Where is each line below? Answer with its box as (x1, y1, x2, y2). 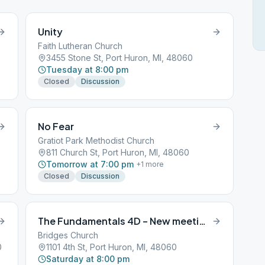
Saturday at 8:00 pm (46, 254, 130, 264)
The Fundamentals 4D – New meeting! (199, 215, 206, 227)
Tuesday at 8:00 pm (46, 64, 129, 75)
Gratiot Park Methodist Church (38, 135, 155, 146)
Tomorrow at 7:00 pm (46, 159, 134, 169)
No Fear (38, 120, 75, 132)
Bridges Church (38, 230, 99, 240)
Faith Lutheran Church (38, 41, 123, 51)
